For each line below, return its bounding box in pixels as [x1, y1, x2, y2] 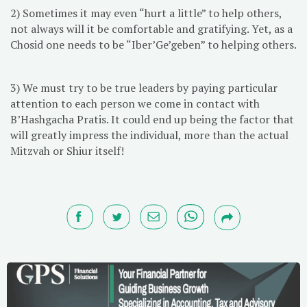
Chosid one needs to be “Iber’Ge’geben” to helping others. [10, 37, 297, 53]
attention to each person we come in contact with [10, 96, 260, 112]
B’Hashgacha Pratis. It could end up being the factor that [10, 112, 294, 127]
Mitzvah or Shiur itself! [10, 143, 124, 159]
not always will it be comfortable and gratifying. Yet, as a [10, 21, 293, 37]
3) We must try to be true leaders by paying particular [10, 80, 278, 96]
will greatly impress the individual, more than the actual [10, 127, 288, 143]
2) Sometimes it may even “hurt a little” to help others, [10, 5, 282, 21]
